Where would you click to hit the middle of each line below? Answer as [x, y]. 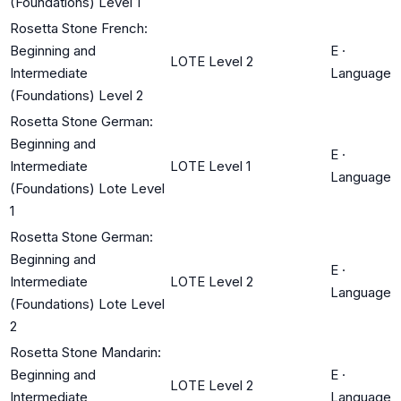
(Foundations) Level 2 [77, 95]
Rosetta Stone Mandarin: [85, 352]
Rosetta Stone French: [79, 28]
